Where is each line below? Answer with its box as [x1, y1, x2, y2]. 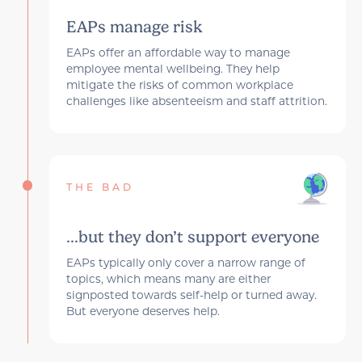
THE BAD [65, 183, 134, 194]
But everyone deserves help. [65, 304, 220, 318]
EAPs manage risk [65, 16, 202, 36]
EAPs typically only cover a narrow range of [65, 255, 305, 269]
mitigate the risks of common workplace [65, 78, 293, 91]
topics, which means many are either [65, 271, 271, 285]
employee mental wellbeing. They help [65, 61, 280, 75]
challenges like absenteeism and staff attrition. [65, 94, 327, 107]
